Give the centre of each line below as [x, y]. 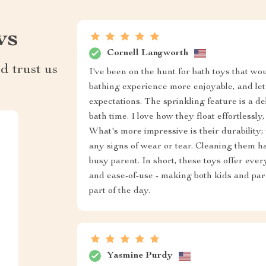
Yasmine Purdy [140, 256]
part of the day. [119, 191]
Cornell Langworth [147, 53]
